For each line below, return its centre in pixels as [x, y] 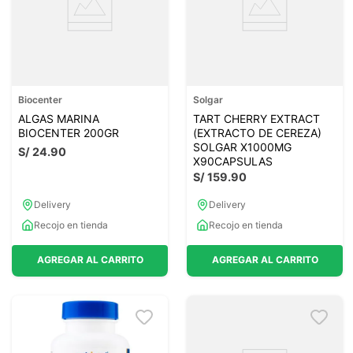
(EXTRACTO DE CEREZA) [257, 132]
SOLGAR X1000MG [242, 147]
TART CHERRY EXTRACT [256, 118]
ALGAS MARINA [59, 118]
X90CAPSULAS [233, 161]
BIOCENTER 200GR [69, 132]
